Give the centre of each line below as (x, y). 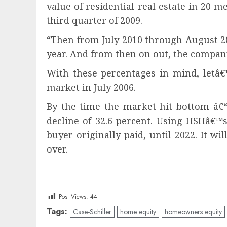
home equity (138, 212)
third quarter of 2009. (94, 20)
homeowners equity (193, 212)
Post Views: (73, 196)
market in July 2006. (91, 87)
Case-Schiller (92, 212)
